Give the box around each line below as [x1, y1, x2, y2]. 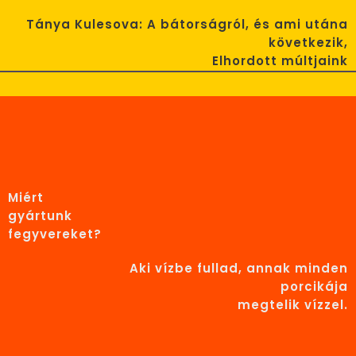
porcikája [281, 277, 348, 295]
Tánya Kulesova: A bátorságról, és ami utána [26, 15, 348, 33]
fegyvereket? [8, 225, 102, 242]
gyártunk [8, 207, 72, 224]
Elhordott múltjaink [212, 52, 348, 69]
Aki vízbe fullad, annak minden [130, 259, 348, 277]
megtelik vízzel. [238, 296, 348, 313]
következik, [269, 33, 348, 51]
